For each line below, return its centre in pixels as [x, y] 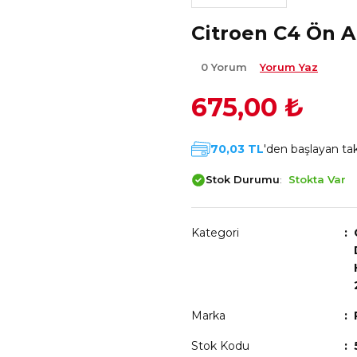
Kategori [215, 233]
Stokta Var [317, 179]
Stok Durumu [243, 179]
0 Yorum [226, 67]
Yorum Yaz [289, 67]
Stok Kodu [220, 346]
